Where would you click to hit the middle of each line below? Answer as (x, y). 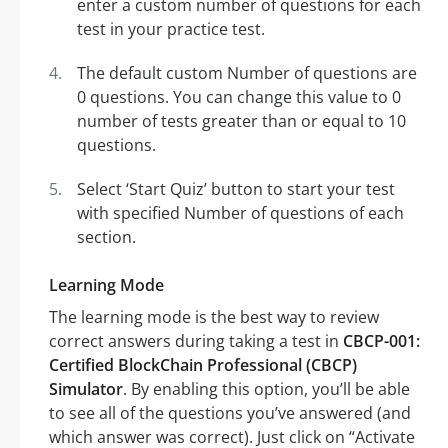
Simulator (86, 389)
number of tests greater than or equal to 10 (241, 121)
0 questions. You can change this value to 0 (239, 97)
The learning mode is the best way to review (214, 317)
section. (106, 237)
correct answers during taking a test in (196, 341)
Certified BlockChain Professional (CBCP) (203, 365)
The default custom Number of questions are (247, 73)
